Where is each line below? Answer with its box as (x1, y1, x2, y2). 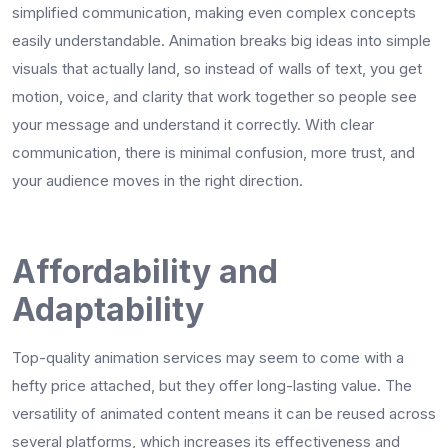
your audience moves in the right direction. (12, 170, 303, 190)
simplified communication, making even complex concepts (12, 2, 416, 22)
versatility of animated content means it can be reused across (12, 403, 436, 423)
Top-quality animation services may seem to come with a (12, 347, 404, 367)
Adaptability (12, 289, 204, 329)
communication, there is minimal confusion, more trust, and (12, 142, 415, 162)
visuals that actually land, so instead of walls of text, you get (12, 58, 422, 78)
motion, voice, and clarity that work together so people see (12, 86, 417, 106)
